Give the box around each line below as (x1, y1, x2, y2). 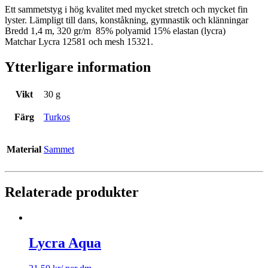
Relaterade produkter (5, 184, 139, 200)
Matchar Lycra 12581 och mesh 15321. (5, 36, 153, 47)
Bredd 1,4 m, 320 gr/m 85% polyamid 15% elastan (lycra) (5, 26, 226, 36)
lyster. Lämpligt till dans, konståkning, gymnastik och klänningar (5, 15, 248, 26)
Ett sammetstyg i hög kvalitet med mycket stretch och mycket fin (5, 4, 248, 15)
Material (7, 144, 41, 154)
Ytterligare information (5, 59, 151, 75)
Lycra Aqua (29, 234, 101, 251)
